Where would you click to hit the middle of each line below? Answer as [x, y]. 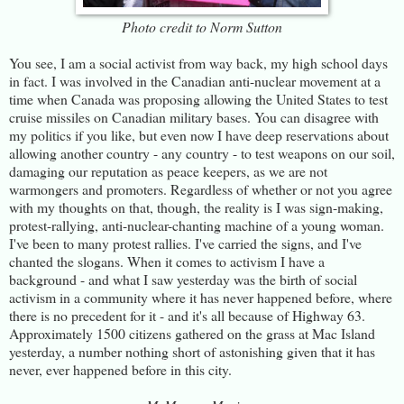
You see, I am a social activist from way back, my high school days [198, 62]
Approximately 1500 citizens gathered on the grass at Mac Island [192, 333]
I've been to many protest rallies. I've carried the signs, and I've [185, 243]
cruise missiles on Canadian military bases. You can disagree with [194, 116]
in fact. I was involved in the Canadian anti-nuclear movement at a [195, 80]
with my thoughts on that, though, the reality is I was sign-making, [196, 207]
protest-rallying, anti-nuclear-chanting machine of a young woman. [197, 225]
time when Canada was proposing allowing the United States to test [198, 98]
